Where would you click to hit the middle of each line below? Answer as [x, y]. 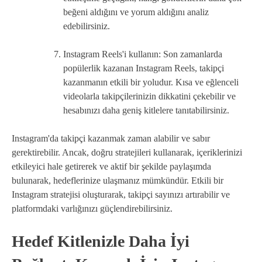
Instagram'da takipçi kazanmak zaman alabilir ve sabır [111, 138]
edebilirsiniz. [87, 26]
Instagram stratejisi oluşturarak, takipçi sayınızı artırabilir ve [121, 194]
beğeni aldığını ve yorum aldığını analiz [136, 12]
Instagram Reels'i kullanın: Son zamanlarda [143, 54]
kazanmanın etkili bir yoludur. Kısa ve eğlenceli [151, 82]
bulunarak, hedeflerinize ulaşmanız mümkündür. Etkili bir [118, 180]
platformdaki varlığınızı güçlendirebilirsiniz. [92, 208]
